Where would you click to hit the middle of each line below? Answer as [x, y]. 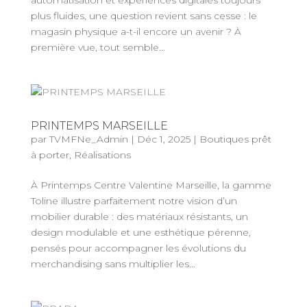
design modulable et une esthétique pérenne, [140, 232]
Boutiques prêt [235, 139]
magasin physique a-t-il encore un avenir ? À [136, 32]
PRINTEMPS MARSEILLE [99, 126]
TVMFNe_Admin [88, 139]
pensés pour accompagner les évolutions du [138, 248]
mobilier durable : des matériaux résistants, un [139, 217]
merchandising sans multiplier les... [113, 264]
